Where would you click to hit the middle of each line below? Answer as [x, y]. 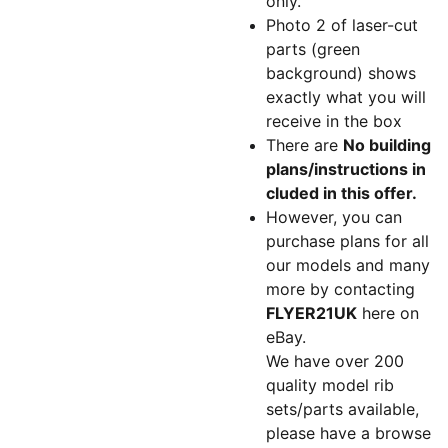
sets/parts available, [342, 409]
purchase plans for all [347, 241]
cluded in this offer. [341, 193]
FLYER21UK [311, 313]
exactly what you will [346, 97]
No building [387, 145]
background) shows [341, 73]
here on [388, 313]
